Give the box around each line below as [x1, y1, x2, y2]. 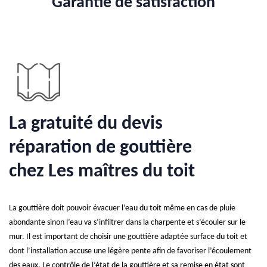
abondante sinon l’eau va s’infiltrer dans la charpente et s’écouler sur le [9, 218, 246, 227]
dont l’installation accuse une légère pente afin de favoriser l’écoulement [9, 247, 252, 256]
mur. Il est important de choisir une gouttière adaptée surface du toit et [9, 232, 247, 241]
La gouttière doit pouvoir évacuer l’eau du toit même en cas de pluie [9, 204, 235, 213]
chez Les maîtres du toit [9, 162, 195, 181]
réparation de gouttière [9, 138, 192, 157]
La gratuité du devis [9, 114, 163, 133]
